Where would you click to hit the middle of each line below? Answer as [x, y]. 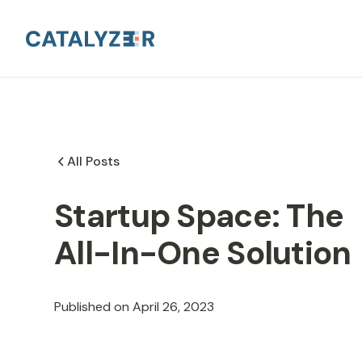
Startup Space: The [199, 216]
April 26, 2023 [174, 307]
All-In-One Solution [203, 253]
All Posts [94, 161]
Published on [92, 307]
